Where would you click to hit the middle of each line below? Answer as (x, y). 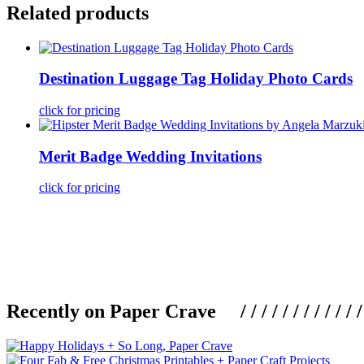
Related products (78, 13)
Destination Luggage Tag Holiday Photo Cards (196, 79)
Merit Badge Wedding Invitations (150, 156)
